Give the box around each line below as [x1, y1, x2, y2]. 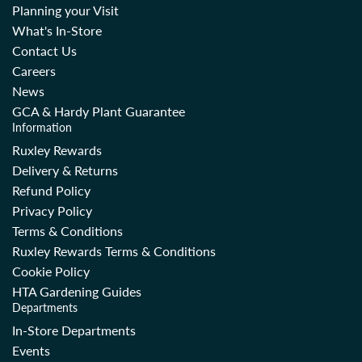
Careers [12, 63, 56, 79]
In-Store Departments [12, 322, 136, 339]
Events [12, 343, 50, 359]
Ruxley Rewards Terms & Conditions [12, 243, 216, 259]
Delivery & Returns [12, 162, 118, 179]
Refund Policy [12, 183, 90, 199]
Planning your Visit [12, 2, 119, 19]
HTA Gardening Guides [12, 284, 141, 300]
